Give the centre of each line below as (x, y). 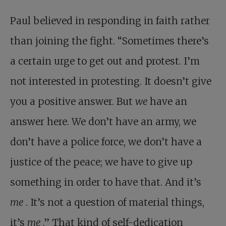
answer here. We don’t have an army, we (103, 121)
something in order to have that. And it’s (106, 182)
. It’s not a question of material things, (115, 202)
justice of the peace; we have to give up (101, 162)
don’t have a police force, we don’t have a (106, 142)
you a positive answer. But (73, 101)
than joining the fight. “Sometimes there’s (109, 41)
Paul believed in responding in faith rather (110, 20)
